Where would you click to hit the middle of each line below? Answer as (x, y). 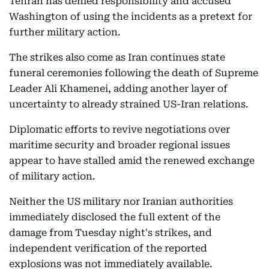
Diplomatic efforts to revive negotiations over (119, 129)
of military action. (52, 176)
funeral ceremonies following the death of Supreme (134, 73)
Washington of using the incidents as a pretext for (131, 17)
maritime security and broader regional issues (119, 145)
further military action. (65, 32)
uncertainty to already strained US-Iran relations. (129, 104)
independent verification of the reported (108, 248)
